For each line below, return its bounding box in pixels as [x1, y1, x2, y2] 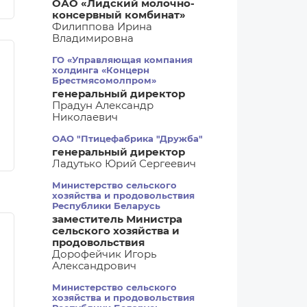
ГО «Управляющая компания [52, 55, 193, 65]
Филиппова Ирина [52, 21, 152, 33]
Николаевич [52, 111, 118, 123]
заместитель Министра [52, 213, 182, 225]
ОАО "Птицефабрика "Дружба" [52, 134, 203, 144]
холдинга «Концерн [52, 65, 149, 75]
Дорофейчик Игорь [52, 248, 156, 260]
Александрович [52, 260, 136, 272]
